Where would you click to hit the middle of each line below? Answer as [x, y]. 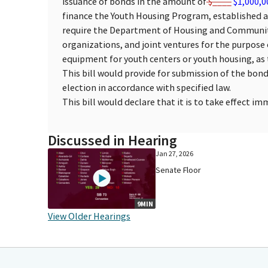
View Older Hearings [89, 216]
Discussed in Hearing [112, 140]
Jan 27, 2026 [174, 153]
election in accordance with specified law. [147, 87]
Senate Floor [178, 170]
